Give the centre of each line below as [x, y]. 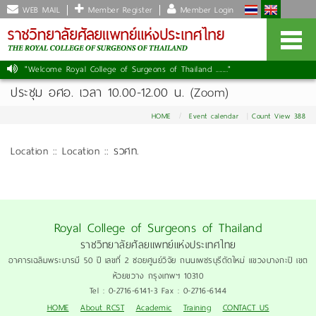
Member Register [118, 10]
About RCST [102, 308]
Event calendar [214, 116]
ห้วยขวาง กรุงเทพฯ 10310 [158, 276]
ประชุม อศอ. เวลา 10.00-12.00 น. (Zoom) [120, 92]
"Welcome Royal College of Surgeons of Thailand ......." [128, 69]
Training [197, 308]
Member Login [205, 10]
